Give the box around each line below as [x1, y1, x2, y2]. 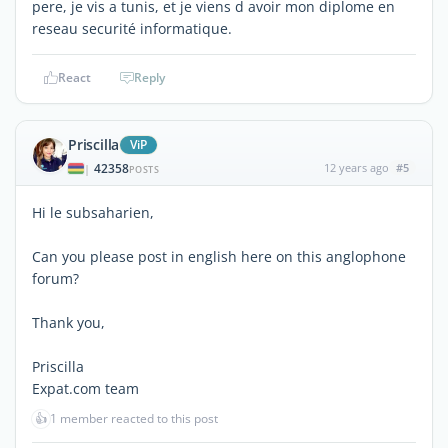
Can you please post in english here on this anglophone [32, 246, 406, 266]
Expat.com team [32, 378, 139, 398]
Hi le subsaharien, [32, 202, 154, 222]
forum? [32, 268, 79, 288]
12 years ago [323, 159, 389, 175]
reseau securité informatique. [32, 18, 232, 38]
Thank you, [32, 312, 105, 332]
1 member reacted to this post [50, 409, 218, 427]
